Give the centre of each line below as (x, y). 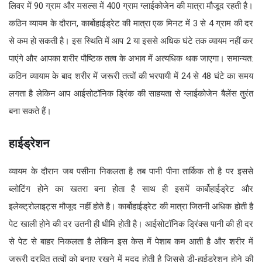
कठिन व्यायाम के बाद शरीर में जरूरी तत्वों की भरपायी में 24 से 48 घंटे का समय (131, 76)
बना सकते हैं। (30, 111)
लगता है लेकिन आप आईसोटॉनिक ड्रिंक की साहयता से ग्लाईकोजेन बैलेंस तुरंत (131, 93)
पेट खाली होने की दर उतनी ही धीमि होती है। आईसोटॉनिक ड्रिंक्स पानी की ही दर (131, 224)
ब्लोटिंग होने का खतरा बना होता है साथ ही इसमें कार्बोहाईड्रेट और (131, 189)
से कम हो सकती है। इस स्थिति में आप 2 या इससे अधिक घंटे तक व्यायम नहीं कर (131, 41)
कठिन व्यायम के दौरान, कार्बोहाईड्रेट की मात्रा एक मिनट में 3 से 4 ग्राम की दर (131, 23)
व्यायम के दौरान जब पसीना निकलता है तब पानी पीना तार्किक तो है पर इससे (131, 171)
